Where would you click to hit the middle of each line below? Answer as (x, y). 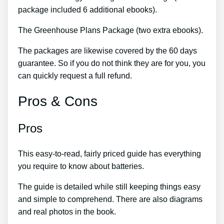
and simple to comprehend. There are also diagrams (110, 199)
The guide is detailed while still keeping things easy (109, 187)
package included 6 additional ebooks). (87, 10)
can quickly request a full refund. (75, 76)
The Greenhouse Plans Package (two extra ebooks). (110, 30)
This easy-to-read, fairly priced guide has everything (109, 154)
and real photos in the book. (67, 212)
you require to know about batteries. (81, 166)
